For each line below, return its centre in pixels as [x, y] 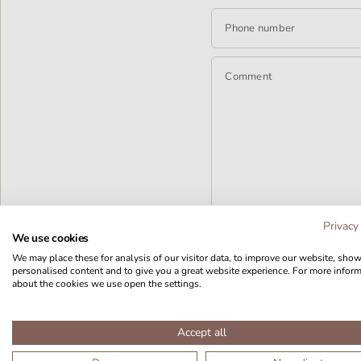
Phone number [260, 28]
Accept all [201, 332]
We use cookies [51, 238]
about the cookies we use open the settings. [107, 283]
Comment [249, 76]
